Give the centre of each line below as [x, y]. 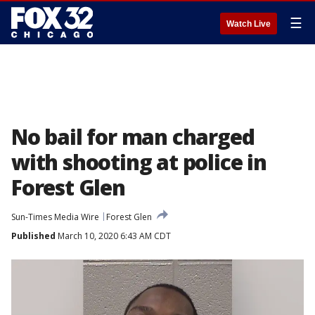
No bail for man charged [133, 137]
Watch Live [249, 24]
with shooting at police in [139, 162]
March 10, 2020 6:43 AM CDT [113, 236]
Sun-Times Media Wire [55, 217]
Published [33, 236]
